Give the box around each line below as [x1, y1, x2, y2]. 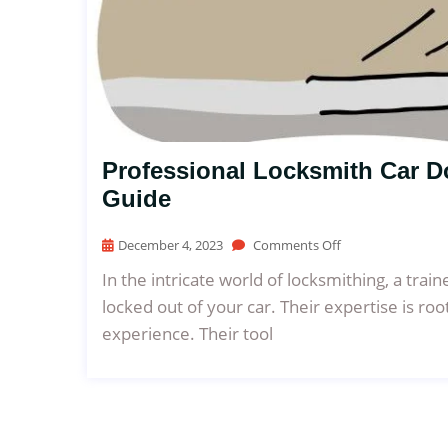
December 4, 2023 [118, 236, 223, 255]
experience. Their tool [102, 322, 273, 346]
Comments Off [250, 236, 341, 255]
